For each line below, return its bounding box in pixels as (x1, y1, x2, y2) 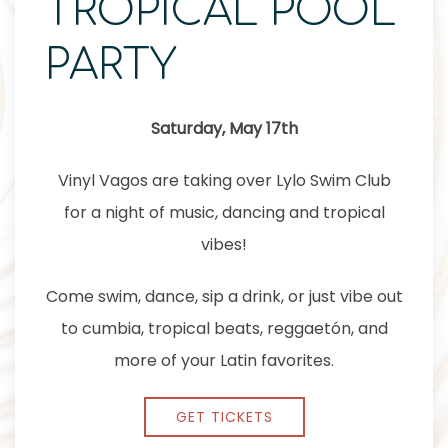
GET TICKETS (175, 407, 273, 427)
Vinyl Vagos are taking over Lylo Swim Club (57, 169, 391, 192)
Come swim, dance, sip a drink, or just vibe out (45, 285, 403, 308)
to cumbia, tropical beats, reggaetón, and (60, 317, 388, 340)
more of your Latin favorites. (114, 349, 334, 372)
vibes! (201, 233, 247, 256)
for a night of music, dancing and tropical (63, 201, 385, 224)
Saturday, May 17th (150, 117, 298, 140)
